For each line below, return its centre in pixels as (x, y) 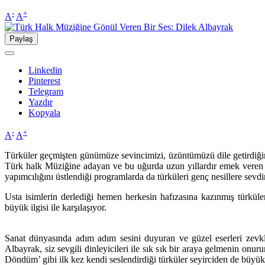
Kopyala (44, 113)
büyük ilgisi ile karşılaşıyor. (57, 208)
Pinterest (44, 81)
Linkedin (45, 70)
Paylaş (21, 39)
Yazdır (41, 102)
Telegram (46, 92)
